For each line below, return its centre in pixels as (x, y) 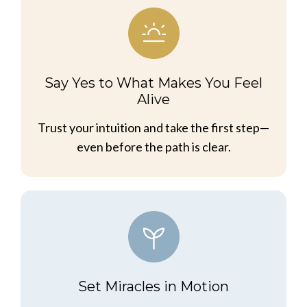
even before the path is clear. (153, 147)
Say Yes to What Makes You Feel (153, 83)
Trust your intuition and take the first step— (153, 128)
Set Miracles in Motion (153, 287)
